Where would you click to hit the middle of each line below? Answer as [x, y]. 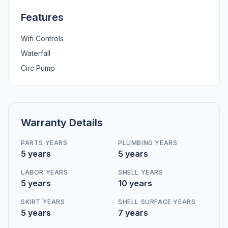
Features [42, 17]
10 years [135, 183]
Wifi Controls [42, 38]
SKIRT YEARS [43, 202]
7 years [133, 213]
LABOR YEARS [45, 172]
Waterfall [36, 53]
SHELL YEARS [141, 172]
